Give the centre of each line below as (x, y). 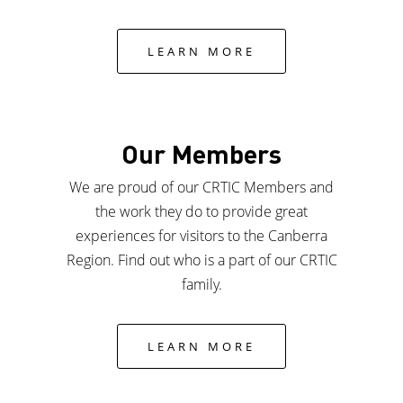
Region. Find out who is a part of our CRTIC (201, 260)
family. (201, 285)
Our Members (201, 154)
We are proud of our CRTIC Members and (201, 188)
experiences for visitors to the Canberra (201, 236)
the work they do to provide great (201, 212)
